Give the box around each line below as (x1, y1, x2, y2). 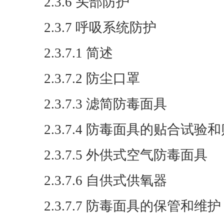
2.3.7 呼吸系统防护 (44, 20, 156, 35)
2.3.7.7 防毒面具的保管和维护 (44, 198, 221, 213)
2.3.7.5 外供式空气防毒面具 (44, 147, 207, 162)
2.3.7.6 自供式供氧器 (44, 173, 167, 188)
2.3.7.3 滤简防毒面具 (44, 96, 167, 111)
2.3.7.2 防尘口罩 (44, 71, 140, 86)
